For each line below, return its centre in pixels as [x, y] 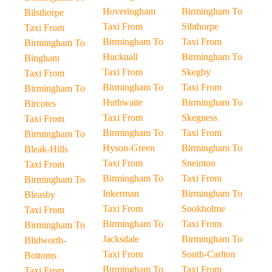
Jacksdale [121, 239]
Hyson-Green [129, 148]
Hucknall [121, 57]
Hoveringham [129, 11]
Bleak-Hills [46, 149]
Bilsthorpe [44, 12]
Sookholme [203, 209]
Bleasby [40, 195]
